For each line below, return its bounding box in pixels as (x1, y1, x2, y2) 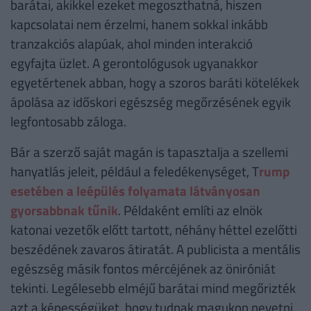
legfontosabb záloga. (10, 111, 126, 132)
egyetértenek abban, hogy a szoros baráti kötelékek (10, 72, 299, 93)
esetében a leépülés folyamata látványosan (10, 180, 260, 201)
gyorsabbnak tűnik (10, 200, 118, 221)
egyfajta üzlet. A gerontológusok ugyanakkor (10, 53, 258, 74)
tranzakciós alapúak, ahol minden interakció (10, 33, 253, 54)
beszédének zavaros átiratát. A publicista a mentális (10, 239, 301, 260)
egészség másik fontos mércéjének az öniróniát (10, 258, 276, 279)
